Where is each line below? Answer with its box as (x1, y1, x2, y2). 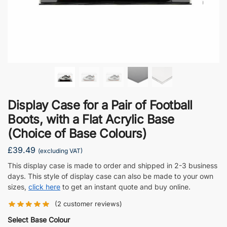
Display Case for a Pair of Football (8, 98, 193, 112)
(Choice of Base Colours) (8, 126, 146, 141)
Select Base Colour (8, 215, 70, 224)
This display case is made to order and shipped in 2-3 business (8, 161, 217, 170)
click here (28, 182, 60, 191)
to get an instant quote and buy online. (60, 182, 191, 191)
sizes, (8, 182, 28, 191)
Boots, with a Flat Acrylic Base (8, 112, 174, 127)
